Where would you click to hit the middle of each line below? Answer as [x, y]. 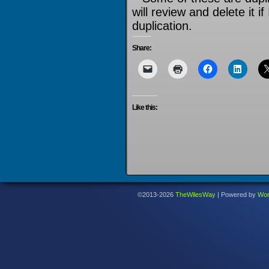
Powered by [238, 195]
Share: [142, 48]
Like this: [145, 107]
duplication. [162, 26]
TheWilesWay [195, 195]
